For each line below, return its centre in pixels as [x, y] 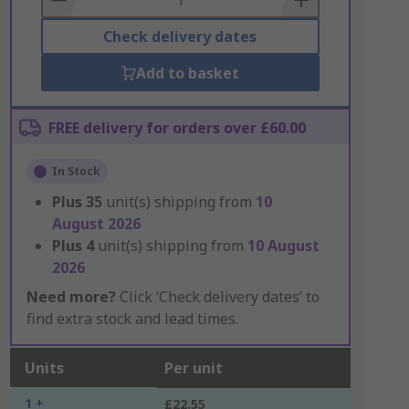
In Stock [76, 171]
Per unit [193, 368]
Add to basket [187, 73]
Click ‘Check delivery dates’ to [217, 297]
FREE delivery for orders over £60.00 [177, 128]
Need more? [71, 297]
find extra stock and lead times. [132, 319]
